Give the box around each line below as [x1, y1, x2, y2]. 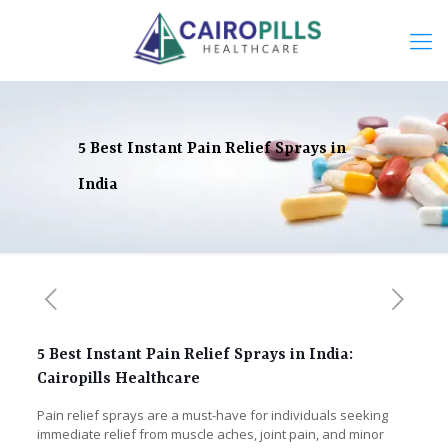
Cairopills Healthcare [36, 370, 200, 388]
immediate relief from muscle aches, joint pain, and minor [36, 425, 384, 443]
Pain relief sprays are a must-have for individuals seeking [36, 406, 388, 424]
